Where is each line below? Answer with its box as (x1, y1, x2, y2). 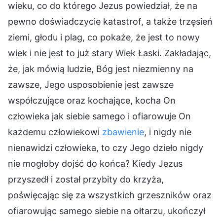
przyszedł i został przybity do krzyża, (8, 174, 164, 184)
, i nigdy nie (144, 126, 191, 137)
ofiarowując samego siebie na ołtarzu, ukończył (8, 205, 205, 216)
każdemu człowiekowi (8, 126, 102, 137)
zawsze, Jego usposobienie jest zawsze (8, 79, 174, 90)
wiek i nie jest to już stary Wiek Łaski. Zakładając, (8, 47, 211, 58)
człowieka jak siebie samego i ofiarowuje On (8, 110, 191, 121)
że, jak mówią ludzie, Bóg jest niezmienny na (8, 63, 193, 74)
